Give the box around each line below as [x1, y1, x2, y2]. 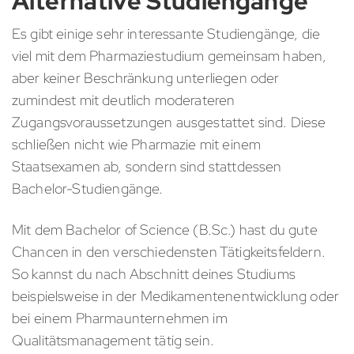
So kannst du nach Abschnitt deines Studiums [12, 265, 296, 284]
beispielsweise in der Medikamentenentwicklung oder [12, 287, 340, 306]
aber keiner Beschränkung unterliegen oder [12, 69, 280, 88]
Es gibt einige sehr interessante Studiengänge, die [12, 24, 321, 43]
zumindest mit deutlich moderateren [12, 91, 235, 110]
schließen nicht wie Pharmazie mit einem [12, 135, 262, 154]
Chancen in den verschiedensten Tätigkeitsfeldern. [12, 243, 326, 262]
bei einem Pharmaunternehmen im [12, 309, 228, 328]
